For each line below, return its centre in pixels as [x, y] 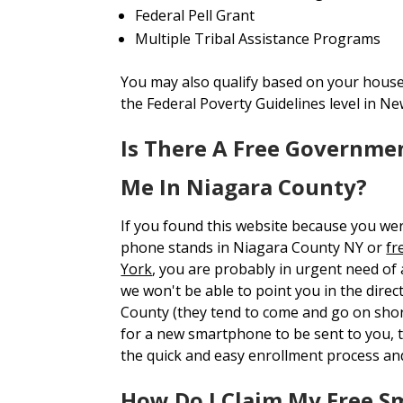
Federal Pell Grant [195, 15]
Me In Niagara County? [244, 186]
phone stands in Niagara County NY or [254, 247]
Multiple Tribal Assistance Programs [258, 38]
